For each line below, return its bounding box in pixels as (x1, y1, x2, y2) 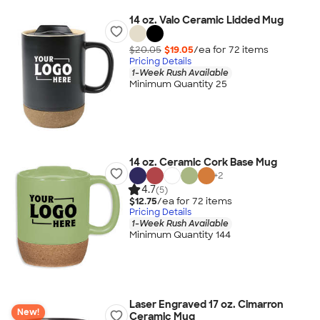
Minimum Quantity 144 (129, 229, 231, 241)
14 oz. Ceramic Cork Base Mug (129, 156, 277, 169)
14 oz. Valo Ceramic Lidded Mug (129, 14, 284, 26)
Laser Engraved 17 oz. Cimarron (129, 298, 284, 311)
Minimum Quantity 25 (129, 78, 227, 91)
